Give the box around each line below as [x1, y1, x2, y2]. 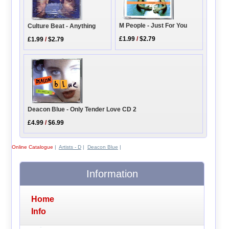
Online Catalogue [11, 144, 53, 150]
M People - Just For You [119, 22, 188, 30]
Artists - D [58, 144, 81, 150]
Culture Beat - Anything [28, 22, 96, 30]
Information [86, 168, 138, 180]
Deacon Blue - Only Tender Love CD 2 [28, 105, 137, 113]
